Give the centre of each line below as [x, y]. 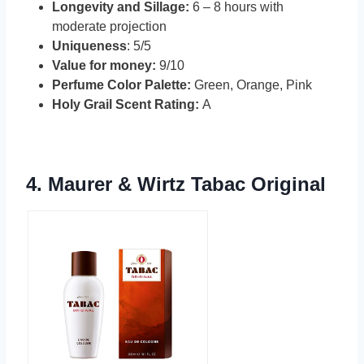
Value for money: [106, 66]
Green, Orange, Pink [251, 85]
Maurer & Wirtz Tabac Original [187, 184]
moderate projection [109, 27]
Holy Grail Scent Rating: [126, 105]
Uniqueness [89, 46]
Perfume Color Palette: [121, 85]
